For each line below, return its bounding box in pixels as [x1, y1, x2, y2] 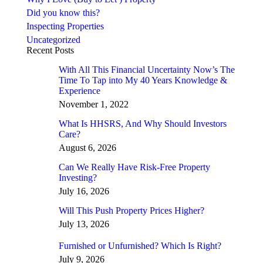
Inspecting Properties [26, 21, 104, 31]
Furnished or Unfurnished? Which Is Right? [59, 240, 221, 251]
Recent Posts [26, 45, 74, 55]
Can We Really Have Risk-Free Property [59, 161, 210, 172]
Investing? [59, 172, 97, 183]
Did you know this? [26, 7, 100, 18]
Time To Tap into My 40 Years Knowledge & [59, 75, 227, 85]
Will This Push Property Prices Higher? [59, 205, 204, 215]
